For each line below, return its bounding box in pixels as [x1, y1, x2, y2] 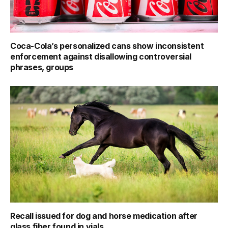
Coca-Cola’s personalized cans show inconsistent [10, 40, 204, 51]
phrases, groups [10, 62, 73, 72]
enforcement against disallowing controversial [10, 51, 192, 62]
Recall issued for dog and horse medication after [10, 211, 197, 221]
